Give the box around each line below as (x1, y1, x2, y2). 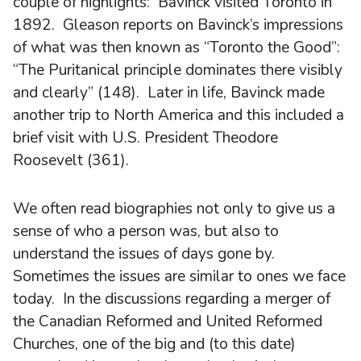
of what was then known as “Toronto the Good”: (13, 36, 344, 58)
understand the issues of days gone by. (13, 243, 279, 264)
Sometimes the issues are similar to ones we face (13, 265, 346, 287)
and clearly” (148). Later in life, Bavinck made (13, 81, 325, 103)
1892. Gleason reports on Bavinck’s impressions (13, 14, 343, 35)
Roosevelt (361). (13, 149, 129, 171)
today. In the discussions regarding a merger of (13, 288, 330, 309)
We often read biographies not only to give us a (13, 197, 335, 219)
